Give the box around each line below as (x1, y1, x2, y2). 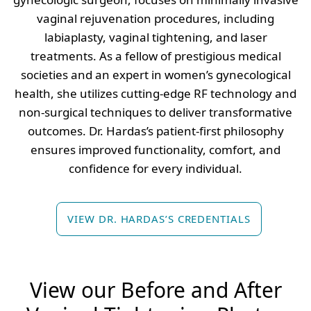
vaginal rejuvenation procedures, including (37, 10, 274, 27)
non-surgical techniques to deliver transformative (19, 104, 292, 121)
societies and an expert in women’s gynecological (20, 67, 291, 83)
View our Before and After (29, 276, 282, 305)
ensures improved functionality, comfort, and (31, 142, 280, 158)
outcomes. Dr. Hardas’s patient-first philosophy (27, 123, 284, 140)
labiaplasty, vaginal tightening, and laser (44, 29, 267, 46)
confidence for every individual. (69, 160, 242, 177)
